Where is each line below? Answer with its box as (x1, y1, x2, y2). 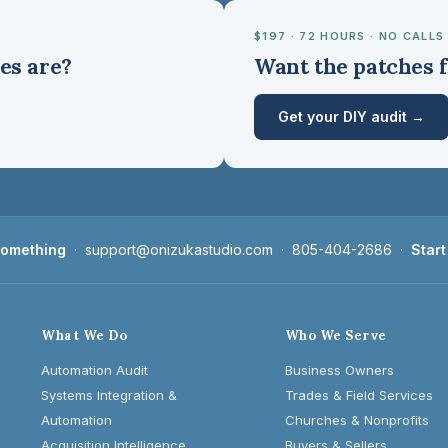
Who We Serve (284, 327, 387, 344)
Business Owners (284, 362, 394, 378)
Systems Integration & (41, 387, 178, 403)
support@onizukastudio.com (85, 241, 273, 258)
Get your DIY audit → (278, 108, 425, 125)
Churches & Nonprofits (284, 412, 429, 428)
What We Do (41, 327, 128, 344)
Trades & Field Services (284, 387, 433, 403)
